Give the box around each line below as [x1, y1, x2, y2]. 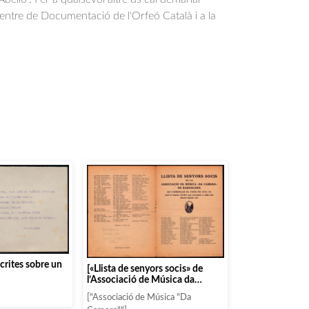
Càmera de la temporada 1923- [87, 285, 217, 296]
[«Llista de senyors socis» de [87, 263, 203, 274]
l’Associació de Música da [87, 274, 195, 285]
